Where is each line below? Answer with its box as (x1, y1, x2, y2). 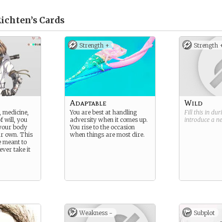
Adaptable (70, 98, 107, 108)
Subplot (194, 209, 215, 217)
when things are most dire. (70, 131, 145, 138)
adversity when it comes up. (70, 116, 148, 123)
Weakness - (79, 209, 112, 217)
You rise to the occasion (70, 123, 135, 131)
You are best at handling (70, 109, 137, 116)
